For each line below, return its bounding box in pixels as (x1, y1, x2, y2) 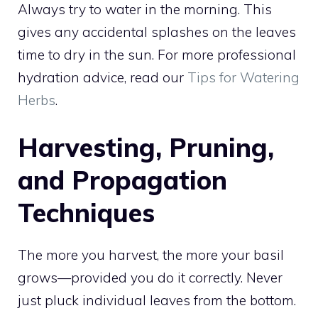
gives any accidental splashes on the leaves (18, 23, 296, 40)
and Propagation (18, 164, 227, 197)
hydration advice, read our (18, 68, 187, 86)
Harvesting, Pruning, (18, 131, 274, 164)
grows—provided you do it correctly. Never (18, 269, 283, 287)
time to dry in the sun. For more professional (18, 45, 296, 63)
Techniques (18, 197, 155, 229)
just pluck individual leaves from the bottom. (18, 292, 296, 309)
